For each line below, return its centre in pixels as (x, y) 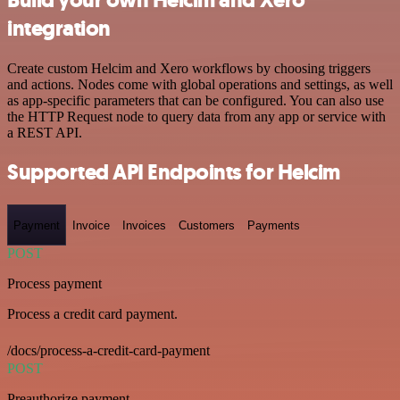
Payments (274, 225)
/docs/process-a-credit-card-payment (108, 350)
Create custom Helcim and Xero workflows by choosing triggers (189, 68)
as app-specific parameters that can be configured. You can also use (196, 100)
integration (59, 28)
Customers (207, 225)
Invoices (144, 225)
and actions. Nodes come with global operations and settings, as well (200, 84)
